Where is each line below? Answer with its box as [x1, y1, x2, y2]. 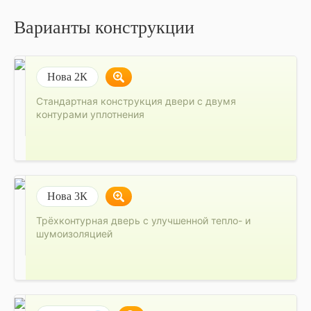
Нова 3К [47, 190, 88, 202]
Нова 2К [47, 70, 88, 83]
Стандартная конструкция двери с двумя [36, 94, 237, 107]
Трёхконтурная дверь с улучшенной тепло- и [36, 214, 251, 226]
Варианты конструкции [14, 17, 194, 37]
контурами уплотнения [36, 108, 145, 120]
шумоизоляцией [36, 227, 113, 239]
